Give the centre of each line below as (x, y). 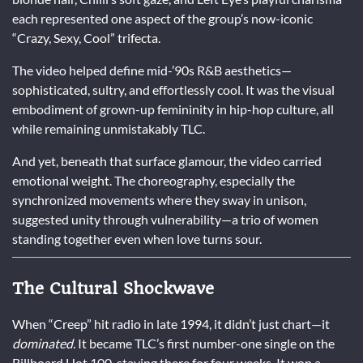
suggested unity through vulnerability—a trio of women (165, 219)
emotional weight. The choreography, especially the (154, 180)
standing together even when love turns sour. (137, 238)
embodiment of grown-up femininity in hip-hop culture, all (173, 109)
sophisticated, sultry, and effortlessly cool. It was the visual (173, 89)
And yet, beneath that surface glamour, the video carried (167, 160)
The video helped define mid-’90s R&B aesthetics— (152, 70)
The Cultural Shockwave (113, 288)
